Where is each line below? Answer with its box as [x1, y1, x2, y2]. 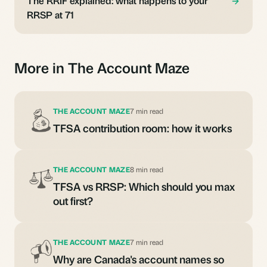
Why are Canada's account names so [53, 252, 224, 266]
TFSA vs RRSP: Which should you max [53, 179, 235, 193]
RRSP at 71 [27, 8, 74, 21]
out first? [53, 193, 93, 207]
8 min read [129, 164, 163, 174]
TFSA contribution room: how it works [53, 120, 232, 135]
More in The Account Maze [14, 57, 190, 77]
